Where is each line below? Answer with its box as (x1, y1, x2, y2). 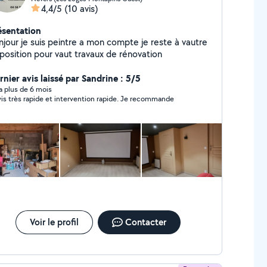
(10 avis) (64, 2, 98, 15)
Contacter (125, 216, 166, 228)
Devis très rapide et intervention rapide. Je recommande (120, 94, 174, 104)
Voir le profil (29, 216, 79, 228)
